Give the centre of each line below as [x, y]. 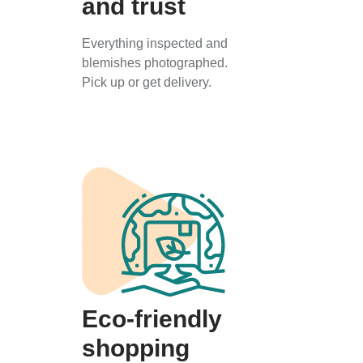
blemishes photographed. [155, 63]
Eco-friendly [152, 319]
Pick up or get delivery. [147, 82]
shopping [136, 348]
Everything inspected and [155, 43]
